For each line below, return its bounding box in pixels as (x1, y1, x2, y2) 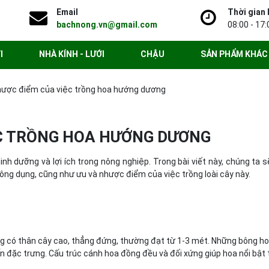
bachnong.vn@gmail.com (56, 20, 157, 29)
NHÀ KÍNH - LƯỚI (39, 49, 104, 59)
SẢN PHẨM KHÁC (201, 49, 268, 59)
